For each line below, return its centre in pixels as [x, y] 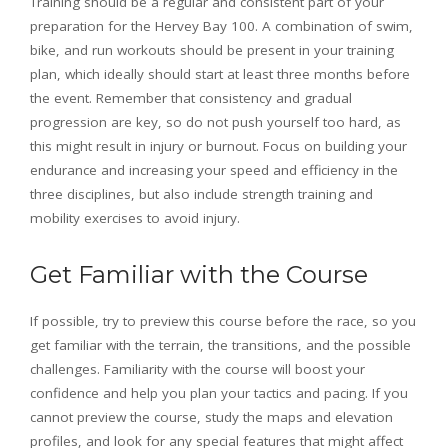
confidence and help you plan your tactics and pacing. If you [219, 393]
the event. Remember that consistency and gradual [191, 98]
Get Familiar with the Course [199, 275]
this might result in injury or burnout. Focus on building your [218, 146]
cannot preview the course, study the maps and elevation [211, 417]
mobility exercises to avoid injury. [135, 218]
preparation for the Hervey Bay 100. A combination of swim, [221, 26]
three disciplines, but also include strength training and [201, 194]
